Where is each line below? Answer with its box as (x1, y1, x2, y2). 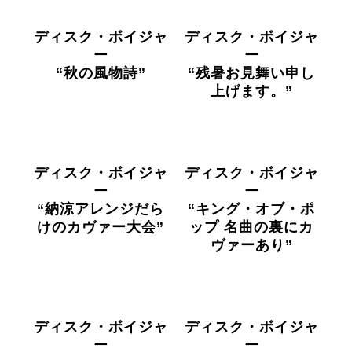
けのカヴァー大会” (37, 219, 164, 235)
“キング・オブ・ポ (188, 201, 315, 217)
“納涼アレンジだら (37, 201, 164, 217)
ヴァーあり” (210, 237, 293, 253)
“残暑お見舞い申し (188, 65, 315, 81)
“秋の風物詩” (55, 65, 146, 81)
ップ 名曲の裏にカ (189, 219, 313, 235)
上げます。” (210, 83, 293, 99)
